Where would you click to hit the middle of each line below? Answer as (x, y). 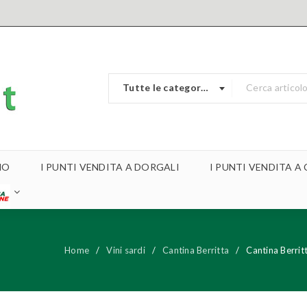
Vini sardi (126, 250)
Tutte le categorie (162, 87)
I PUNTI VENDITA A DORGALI (110, 167)
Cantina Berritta (196, 250)
